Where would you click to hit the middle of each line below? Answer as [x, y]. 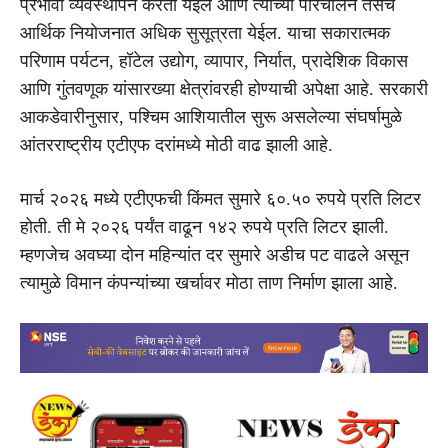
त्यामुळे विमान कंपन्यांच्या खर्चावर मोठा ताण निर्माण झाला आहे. [209, 282]
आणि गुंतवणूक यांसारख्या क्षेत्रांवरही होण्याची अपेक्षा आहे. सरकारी [224, 88]
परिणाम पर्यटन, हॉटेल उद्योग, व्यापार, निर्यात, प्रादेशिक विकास [214, 60]
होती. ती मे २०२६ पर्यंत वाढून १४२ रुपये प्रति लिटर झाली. [204, 226]
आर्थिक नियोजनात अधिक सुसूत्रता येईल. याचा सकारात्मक [205, 32]
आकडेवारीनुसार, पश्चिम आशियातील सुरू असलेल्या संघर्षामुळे [211, 116]
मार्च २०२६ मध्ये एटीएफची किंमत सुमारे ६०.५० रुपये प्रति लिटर [220, 198]
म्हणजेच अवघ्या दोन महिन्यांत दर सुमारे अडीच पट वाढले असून [214, 254]
